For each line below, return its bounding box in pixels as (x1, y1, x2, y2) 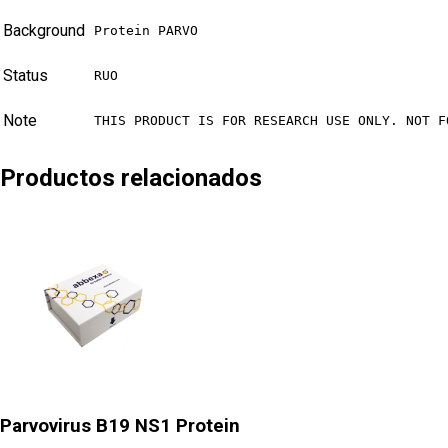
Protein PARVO (94, 23, 198, 39)
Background (3, 21, 85, 41)
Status (3, 66, 48, 86)
